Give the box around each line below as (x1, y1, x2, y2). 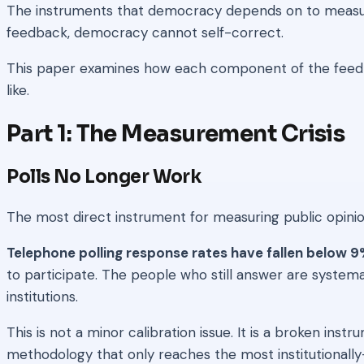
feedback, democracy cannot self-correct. (6, 24, 284, 42)
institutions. (6, 288, 78, 306)
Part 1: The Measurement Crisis (6, 119, 345, 149)
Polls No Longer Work (6, 166, 201, 188)
